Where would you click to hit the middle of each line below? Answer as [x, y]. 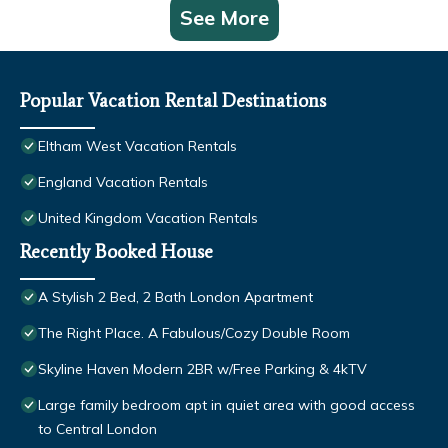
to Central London [97, 429]
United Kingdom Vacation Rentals [148, 218]
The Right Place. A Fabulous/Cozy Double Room [194, 333]
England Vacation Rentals [123, 182]
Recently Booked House [116, 252]
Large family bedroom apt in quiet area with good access [226, 405]
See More [224, 18]
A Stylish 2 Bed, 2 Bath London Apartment [175, 297]
